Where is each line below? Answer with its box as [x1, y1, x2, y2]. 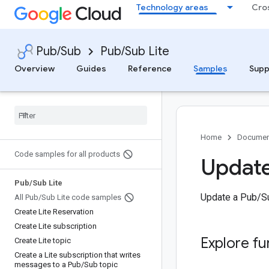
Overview [14, 63, 55, 74]
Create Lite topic [14, 236, 71, 245]
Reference [128, 63, 172, 74]
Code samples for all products [14, 150, 120, 159]
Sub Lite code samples [41, 193, 121, 202]
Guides [76, 63, 106, 74]
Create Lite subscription [14, 222, 97, 231]
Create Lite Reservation [14, 207, 94, 216]
